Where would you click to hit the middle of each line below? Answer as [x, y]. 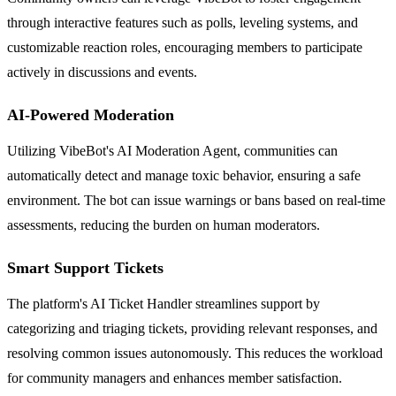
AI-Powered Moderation [91, 114]
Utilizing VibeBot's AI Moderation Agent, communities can [172, 150]
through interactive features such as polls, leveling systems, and [183, 22]
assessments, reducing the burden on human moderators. [164, 225]
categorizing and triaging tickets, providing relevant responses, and [192, 328]
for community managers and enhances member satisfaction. [175, 377]
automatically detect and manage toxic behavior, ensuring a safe [184, 175]
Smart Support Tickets [85, 267]
